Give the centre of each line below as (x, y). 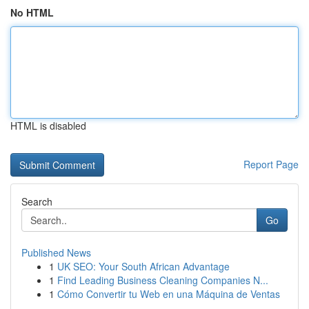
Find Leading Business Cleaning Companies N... (163, 280)
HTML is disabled (48, 126)
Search (37, 201)
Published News (56, 252)
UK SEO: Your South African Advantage (143, 266)
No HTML (32, 12)
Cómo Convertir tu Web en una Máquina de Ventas (169, 294)
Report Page (271, 164)
